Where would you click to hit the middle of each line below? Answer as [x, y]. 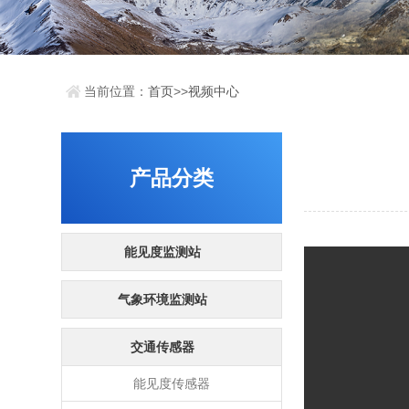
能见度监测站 [163, 252]
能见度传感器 [172, 383]
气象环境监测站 [163, 299]
